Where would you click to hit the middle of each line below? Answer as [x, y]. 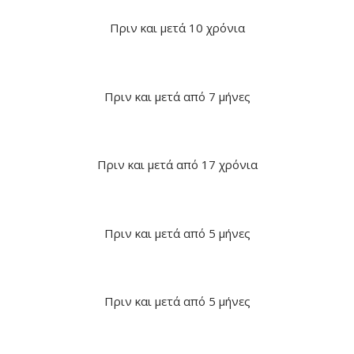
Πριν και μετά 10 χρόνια [177, 28]
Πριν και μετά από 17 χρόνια [177, 165]
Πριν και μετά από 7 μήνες [177, 96]
